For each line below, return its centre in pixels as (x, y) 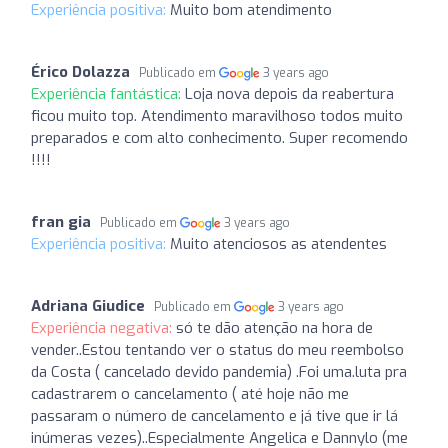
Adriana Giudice (88, 305)
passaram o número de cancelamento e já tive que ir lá (214, 415)
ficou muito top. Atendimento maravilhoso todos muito (217, 115)
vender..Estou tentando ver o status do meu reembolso (217, 349)
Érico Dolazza (80, 71)
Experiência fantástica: (108, 93)
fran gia (61, 221)
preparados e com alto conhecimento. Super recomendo (219, 137)
